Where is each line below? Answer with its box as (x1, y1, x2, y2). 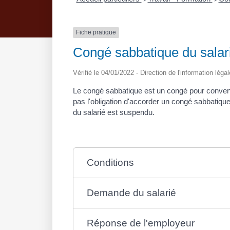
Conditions (86, 157, 134, 168)
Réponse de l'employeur (86, 217, 195, 228)
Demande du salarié (86, 187, 176, 198)
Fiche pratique (76, 29, 116, 36)
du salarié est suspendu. (73, 107, 155, 117)
